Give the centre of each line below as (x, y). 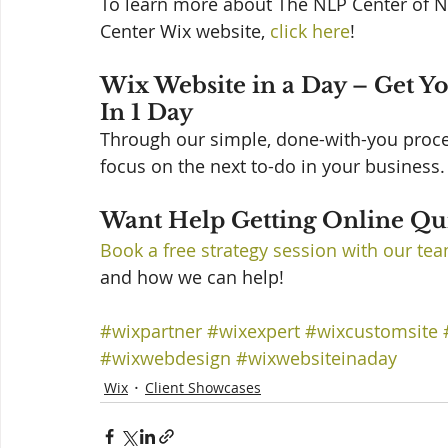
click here (310, 31)
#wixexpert (253, 331)
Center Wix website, (185, 31)
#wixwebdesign (165, 358)
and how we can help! (192, 277)
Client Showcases (203, 387)
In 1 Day (149, 113)
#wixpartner (151, 331)
